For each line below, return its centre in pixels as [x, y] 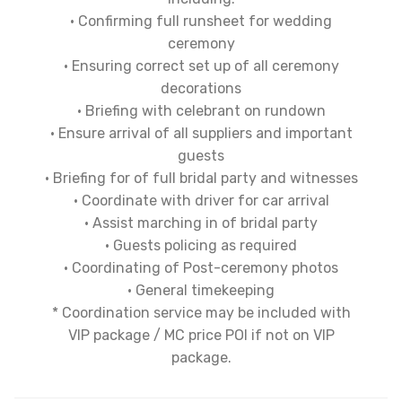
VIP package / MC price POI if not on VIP [201, 335]
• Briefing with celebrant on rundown [201, 110]
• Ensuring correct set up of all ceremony [201, 66]
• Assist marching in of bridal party [201, 223]
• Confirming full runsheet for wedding [201, 21]
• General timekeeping [201, 290]
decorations [201, 88]
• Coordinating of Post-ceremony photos [201, 267]
